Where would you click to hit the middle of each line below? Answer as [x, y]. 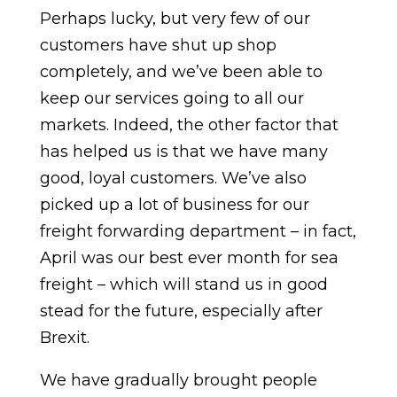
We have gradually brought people [178, 380]
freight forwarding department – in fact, [198, 231]
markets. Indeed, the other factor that [189, 125]
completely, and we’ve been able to [181, 72]
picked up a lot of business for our [174, 205]
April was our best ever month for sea [189, 258]
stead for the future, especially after [181, 311]
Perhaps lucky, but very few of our [175, 19]
